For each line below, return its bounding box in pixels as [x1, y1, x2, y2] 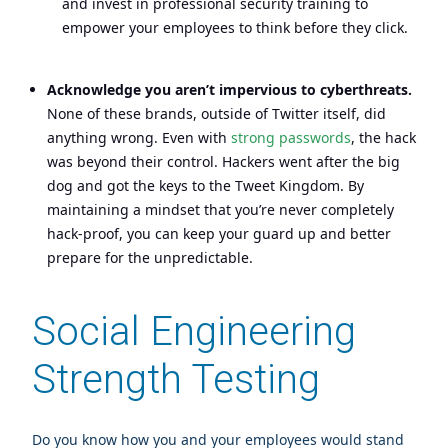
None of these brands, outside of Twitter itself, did [47, 103, 386, 123]
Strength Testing [32, 355, 320, 403]
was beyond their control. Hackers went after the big [47, 151, 400, 171]
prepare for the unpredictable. [47, 247, 253, 267]
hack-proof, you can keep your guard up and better [47, 223, 391, 243]
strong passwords [231, 127, 351, 147]
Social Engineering [32, 307, 356, 355]
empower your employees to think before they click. [62, 17, 408, 37]
